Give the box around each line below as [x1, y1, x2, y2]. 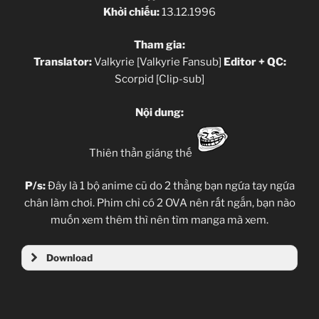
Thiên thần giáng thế [89, 146, 194, 159]
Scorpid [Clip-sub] [115, 73, 204, 86]
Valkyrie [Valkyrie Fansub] [91, 56, 224, 69]
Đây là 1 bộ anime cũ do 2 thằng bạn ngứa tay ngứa [45, 179, 295, 193]
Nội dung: [135, 105, 184, 119]
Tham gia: [134, 38, 185, 52]
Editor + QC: [223, 56, 286, 69]
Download [46, 251, 93, 263]
